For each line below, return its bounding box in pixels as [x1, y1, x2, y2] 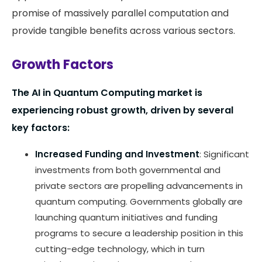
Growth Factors [12, 56, 113, 74]
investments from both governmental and [35, 164, 220, 177]
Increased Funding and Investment [35, 148, 199, 161]
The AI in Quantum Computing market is [12, 86, 202, 100]
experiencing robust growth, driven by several [12, 104, 233, 118]
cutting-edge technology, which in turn [35, 243, 205, 256]
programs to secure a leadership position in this [35, 227, 243, 240]
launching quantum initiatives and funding [35, 211, 218, 224]
